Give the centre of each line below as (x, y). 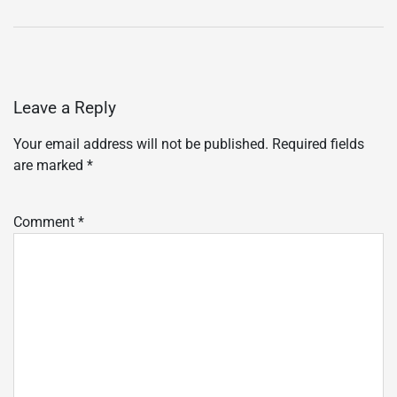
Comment (46, 222)
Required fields (318, 144)
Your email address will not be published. (141, 144)
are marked (50, 166)
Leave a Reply (65, 108)
